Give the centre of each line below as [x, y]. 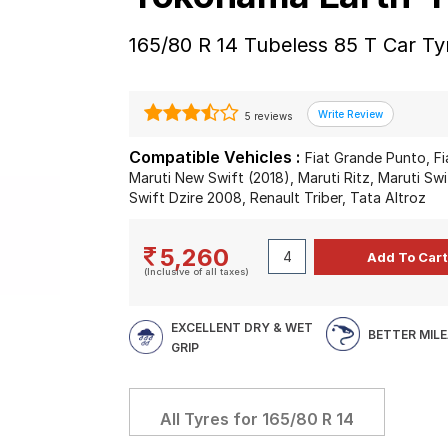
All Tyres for [211, 419]
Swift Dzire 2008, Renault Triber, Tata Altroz [278, 197]
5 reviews [267, 116]
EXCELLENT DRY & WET [242, 327]
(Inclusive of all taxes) [197, 271]
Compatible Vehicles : [215, 157]
